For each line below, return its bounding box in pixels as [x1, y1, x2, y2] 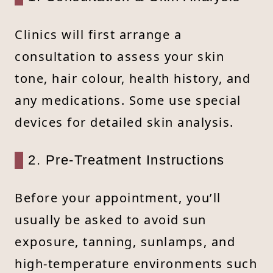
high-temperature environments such [15, 255, 257, 272]
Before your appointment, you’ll [15, 189, 221, 206]
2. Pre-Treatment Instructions [28, 152, 225, 168]
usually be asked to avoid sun [15, 211, 207, 228]
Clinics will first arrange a [15, 26, 182, 43]
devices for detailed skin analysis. [15, 113, 234, 130]
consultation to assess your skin [15, 48, 224, 65]
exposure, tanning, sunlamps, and [15, 233, 235, 250]
